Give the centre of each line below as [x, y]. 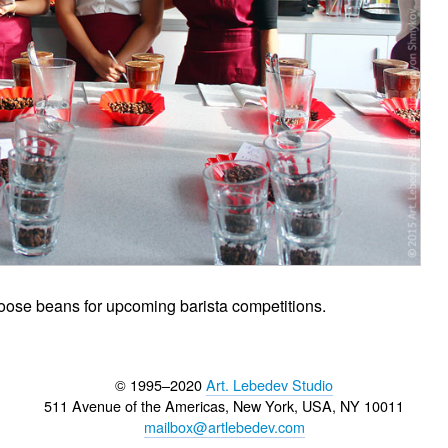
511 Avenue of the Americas [134, 405]
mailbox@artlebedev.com [224, 426]
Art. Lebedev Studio [269, 384]
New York [263, 405]
